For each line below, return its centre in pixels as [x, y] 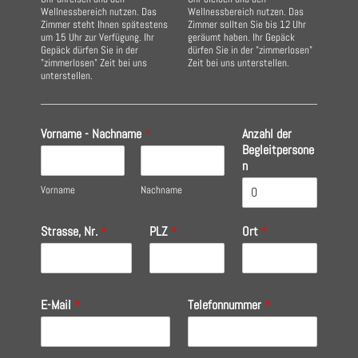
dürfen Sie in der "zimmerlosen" [250, 50]
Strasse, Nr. [71, 231]
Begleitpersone [278, 149]
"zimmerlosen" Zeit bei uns [94, 62]
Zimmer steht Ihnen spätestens [104, 24]
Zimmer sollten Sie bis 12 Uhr [247, 24]
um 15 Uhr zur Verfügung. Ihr [97, 37]
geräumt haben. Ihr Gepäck [241, 37]
